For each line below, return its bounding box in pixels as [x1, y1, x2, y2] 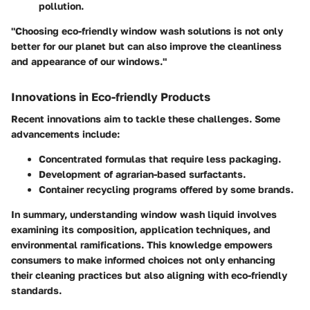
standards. [11, 284, 62, 297]
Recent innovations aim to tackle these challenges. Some [11, 113, 280, 125]
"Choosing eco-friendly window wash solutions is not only [11, 24, 283, 37]
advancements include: [11, 128, 120, 140]
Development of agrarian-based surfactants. [39, 168, 246, 181]
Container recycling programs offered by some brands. [39, 183, 293, 196]
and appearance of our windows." [11, 55, 167, 67]
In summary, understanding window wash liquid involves [11, 208, 277, 221]
